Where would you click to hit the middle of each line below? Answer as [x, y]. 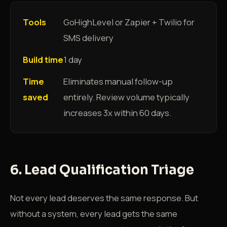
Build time [43, 60]
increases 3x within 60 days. [117, 113]
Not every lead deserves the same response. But [104, 198]
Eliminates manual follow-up [118, 81]
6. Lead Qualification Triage [102, 170]
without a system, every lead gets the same [94, 214]
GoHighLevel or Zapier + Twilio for [129, 22]
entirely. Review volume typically [126, 97]
